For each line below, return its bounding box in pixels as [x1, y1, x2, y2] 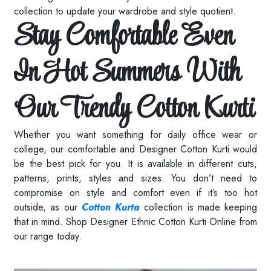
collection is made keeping [140, 200, 257, 215]
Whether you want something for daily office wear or [14, 128, 257, 142]
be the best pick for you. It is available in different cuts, [14, 157, 257, 171]
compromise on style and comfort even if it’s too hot [14, 186, 257, 200]
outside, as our [14, 200, 82, 215]
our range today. [14, 229, 82, 244]
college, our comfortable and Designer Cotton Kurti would [14, 142, 257, 157]
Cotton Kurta [81, 200, 140, 215]
